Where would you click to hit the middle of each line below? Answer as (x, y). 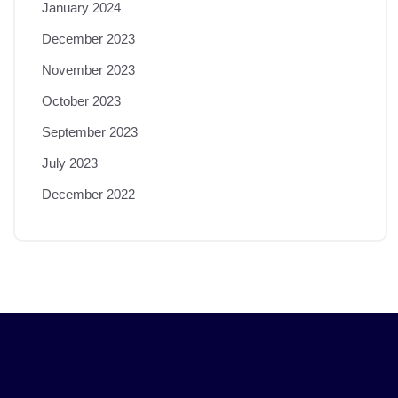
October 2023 (81, 100)
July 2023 (70, 163)
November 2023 (88, 69)
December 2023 (88, 38)
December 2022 (88, 194)
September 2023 (90, 131)
